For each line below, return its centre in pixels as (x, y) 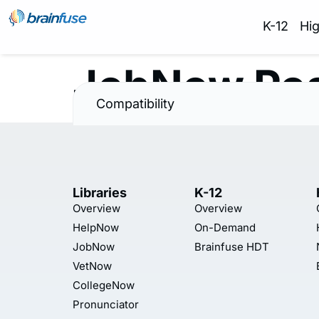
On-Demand (225, 228)
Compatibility (135, 104)
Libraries (100, 193)
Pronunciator (106, 304)
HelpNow (96, 228)
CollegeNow (104, 285)
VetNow (92, 266)
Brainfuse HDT (232, 247)
